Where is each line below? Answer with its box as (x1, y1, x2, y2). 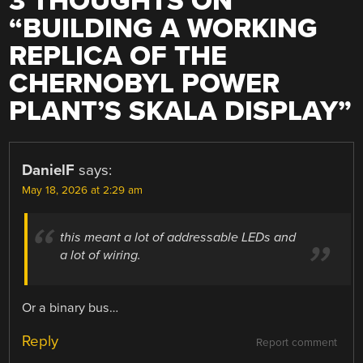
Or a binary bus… (22, 299, 119, 316)
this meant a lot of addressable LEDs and (60, 228, 297, 246)
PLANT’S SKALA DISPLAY (9, 95, 339, 129)
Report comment (255, 335, 337, 349)
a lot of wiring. (60, 246, 142, 263)
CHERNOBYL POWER (9, 67, 280, 101)
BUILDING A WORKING (23, 12, 318, 46)
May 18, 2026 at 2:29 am (22, 184, 143, 198)
